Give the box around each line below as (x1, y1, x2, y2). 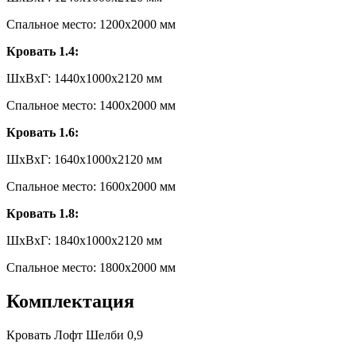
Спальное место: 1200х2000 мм (6, 17, 176, 31)
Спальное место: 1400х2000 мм (6, 98, 176, 112)
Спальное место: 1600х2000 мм (6, 179, 176, 193)
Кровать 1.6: (6, 125, 79, 139)
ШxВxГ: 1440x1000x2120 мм (6, 71, 162, 85)
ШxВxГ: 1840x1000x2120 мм (6, 233, 162, 247)
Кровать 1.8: (6, 206, 79, 220)
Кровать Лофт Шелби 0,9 (6, 327, 143, 342)
